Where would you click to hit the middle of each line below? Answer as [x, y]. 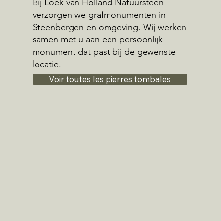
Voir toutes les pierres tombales [110, 79]
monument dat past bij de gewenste [104, 52]
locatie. [47, 64]
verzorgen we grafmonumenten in [99, 15]
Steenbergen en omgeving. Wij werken [109, 27]
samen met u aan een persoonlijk [97, 40]
